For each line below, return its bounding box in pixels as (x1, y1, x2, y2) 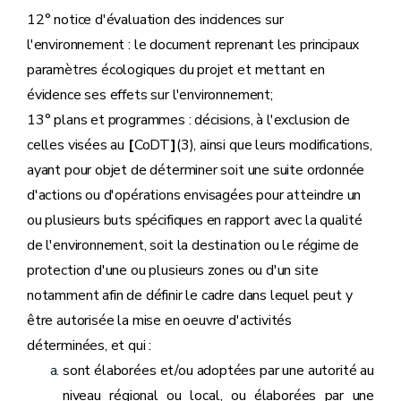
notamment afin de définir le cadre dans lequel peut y (27, 286, 353, 305)
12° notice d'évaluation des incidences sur (27, 10, 284, 30)
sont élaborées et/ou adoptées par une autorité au (63, 361, 374, 380)
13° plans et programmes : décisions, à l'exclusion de (27, 110, 350, 130)
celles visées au (27, 135, 128, 155)
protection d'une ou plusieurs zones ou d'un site (27, 260, 319, 280)
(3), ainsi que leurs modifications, (175, 135, 372, 155)
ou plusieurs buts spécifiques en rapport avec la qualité (27, 210, 363, 230)
